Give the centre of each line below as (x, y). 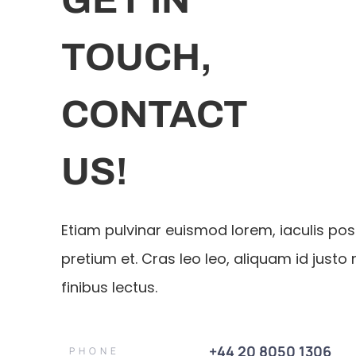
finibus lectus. (110, 287)
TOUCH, (137, 57)
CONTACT (155, 114)
